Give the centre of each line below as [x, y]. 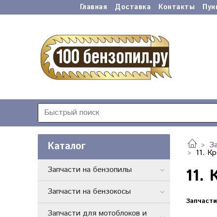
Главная [93, 7]
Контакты [177, 7]
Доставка [133, 7]
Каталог [67, 147]
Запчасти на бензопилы [90, 170]
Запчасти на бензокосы [89, 191]
